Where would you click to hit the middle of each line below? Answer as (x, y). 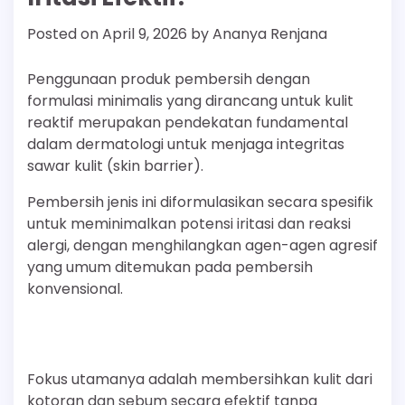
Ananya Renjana (270, 34)
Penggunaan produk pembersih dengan (169, 80)
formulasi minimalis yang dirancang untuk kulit (190, 101)
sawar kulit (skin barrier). (115, 166)
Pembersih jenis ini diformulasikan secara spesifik (200, 202)
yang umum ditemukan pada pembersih (170, 268)
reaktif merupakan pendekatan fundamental (188, 123)
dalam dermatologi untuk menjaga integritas (186, 145)
